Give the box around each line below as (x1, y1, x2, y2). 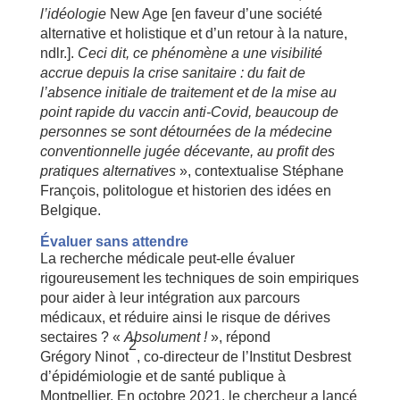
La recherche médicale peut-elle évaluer (39, 250, 295, 266)
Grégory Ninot (39, 348, 129, 364)
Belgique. (39, 202, 101, 218)
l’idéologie (39, 5, 110, 21)
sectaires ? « (39, 329, 124, 345)
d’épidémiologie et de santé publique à (39, 368, 286, 384)
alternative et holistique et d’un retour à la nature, (39, 25, 347, 41)
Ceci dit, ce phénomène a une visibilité (77, 45, 322, 61)
